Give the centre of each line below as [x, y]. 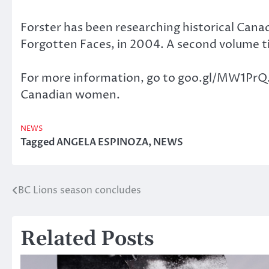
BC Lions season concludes [80, 190]
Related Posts [87, 239]
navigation [51, 215]
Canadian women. [70, 95]
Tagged [38, 142]
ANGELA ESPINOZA [102, 142]
